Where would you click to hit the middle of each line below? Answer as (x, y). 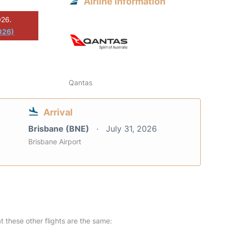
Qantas (81, 82)
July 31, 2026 (131, 128)
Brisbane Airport (55, 141)
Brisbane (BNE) (60, 128)
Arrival (58, 112)
